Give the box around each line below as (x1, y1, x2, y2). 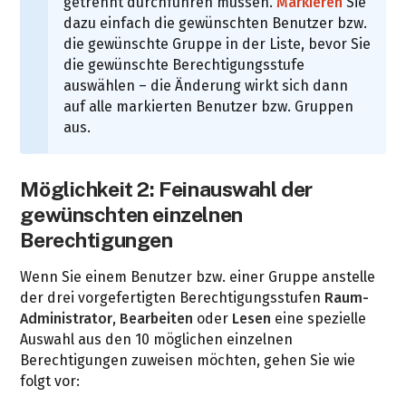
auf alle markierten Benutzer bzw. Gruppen (63, 98, 354, 116)
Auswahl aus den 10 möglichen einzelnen (20, 331, 294, 349)
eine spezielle (271, 310, 367, 328)
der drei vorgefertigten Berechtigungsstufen (20, 289, 325, 307)
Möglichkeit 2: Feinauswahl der (20, 177, 313, 202)
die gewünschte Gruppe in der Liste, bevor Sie (63, 35, 372, 53)
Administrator (20, 310, 113, 328)
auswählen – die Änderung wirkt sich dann (63, 77, 349, 95)
